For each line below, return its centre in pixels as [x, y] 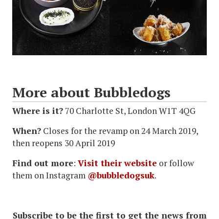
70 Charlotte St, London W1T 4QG [129, 110]
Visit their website [117, 163]
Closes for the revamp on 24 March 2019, [120, 131]
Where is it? [38, 110]
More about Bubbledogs [91, 92]
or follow [175, 163]
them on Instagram [50, 175]
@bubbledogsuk [121, 175]
